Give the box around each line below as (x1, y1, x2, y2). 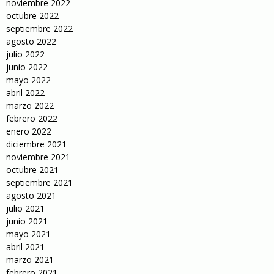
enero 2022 (6, 125, 51, 138)
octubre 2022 (6, 10, 59, 22)
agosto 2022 (6, 35, 56, 48)
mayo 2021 (6, 228, 51, 240)
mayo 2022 (6, 74, 51, 86)
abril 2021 (6, 241, 45, 253)
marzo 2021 (6, 254, 54, 266)
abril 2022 (6, 87, 45, 99)
